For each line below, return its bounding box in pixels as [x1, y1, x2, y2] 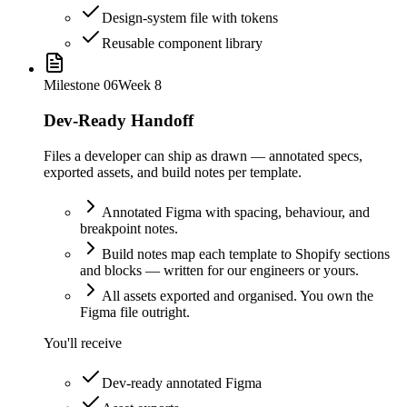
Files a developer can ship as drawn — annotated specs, [44, 147, 362, 164]
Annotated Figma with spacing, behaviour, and [102, 203, 370, 220]
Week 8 [118, 77, 162, 94]
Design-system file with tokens [102, 10, 278, 26]
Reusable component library [102, 35, 263, 52]
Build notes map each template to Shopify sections [102, 245, 390, 262]
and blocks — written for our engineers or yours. [80, 262, 359, 278]
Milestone [44, 77, 104, 94]
